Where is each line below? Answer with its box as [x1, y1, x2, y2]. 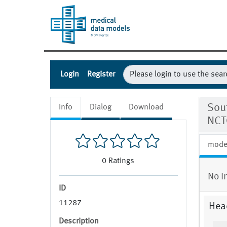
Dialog [90, 103, 111, 112]
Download [129, 103, 164, 112]
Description [59, 217, 99, 226]
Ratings [108, 157, 135, 166]
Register [87, 70, 115, 79]
